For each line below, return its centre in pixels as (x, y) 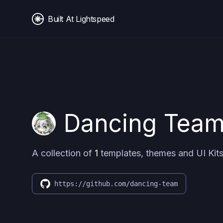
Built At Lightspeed (81, 19)
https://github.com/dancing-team (116, 184)
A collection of (63, 153)
